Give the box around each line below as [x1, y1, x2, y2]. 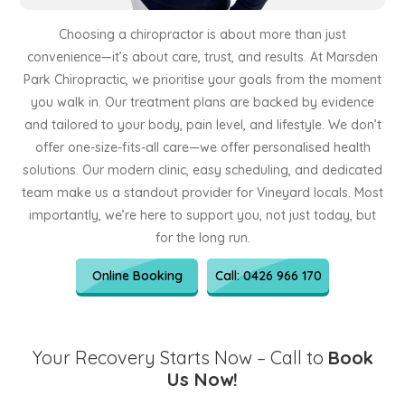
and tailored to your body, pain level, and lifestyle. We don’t [24, 117, 381, 133]
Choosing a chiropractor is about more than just [59, 26, 346, 42]
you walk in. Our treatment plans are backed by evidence [31, 94, 374, 110]
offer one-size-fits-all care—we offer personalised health [34, 139, 371, 155]
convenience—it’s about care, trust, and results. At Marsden [27, 49, 378, 65]
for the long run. [155, 230, 250, 246]
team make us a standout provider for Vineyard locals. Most [22, 184, 383, 201]
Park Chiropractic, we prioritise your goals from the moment [24, 71, 381, 88]
